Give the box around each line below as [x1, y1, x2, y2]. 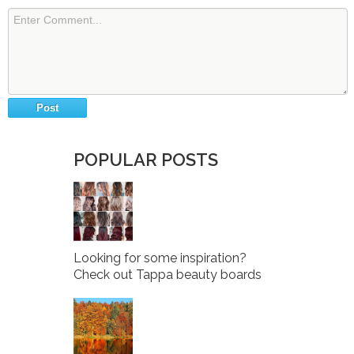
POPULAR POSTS [73, 149, 219, 170]
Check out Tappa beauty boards [73, 266, 262, 282]
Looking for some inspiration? [73, 250, 247, 265]
